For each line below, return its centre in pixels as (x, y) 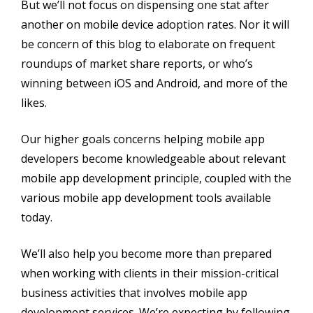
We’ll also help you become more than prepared (146, 253)
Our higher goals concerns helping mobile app (143, 139)
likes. (34, 102)
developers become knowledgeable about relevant (153, 158)
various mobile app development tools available (146, 197)
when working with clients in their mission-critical (150, 273)
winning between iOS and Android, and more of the (154, 83)
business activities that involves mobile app (134, 292)
